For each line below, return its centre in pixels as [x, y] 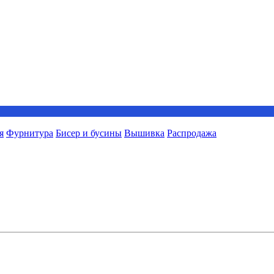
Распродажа [192, 133]
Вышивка [144, 133]
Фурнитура [30, 133]
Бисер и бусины [89, 133]
